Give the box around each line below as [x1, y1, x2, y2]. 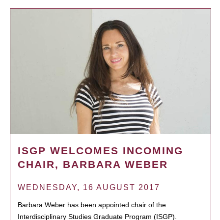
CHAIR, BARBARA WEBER [18, 158, 168, 170]
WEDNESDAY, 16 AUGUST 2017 [18, 183, 160, 192]
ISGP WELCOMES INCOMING [18, 144, 183, 156]
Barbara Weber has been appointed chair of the [18, 200, 166, 209]
